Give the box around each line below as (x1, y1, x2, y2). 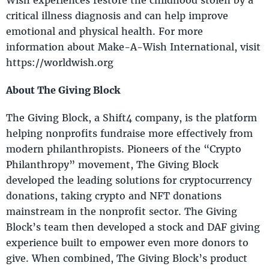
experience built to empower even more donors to (6, 235, 249, 249)
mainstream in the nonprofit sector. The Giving (6, 204, 237, 217)
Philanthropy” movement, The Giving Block (6, 157, 219, 171)
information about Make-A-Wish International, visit (6, 40, 261, 53)
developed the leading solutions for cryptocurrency (6, 173, 252, 186)
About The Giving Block (6, 83, 120, 96)
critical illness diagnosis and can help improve (6, 8, 228, 22)
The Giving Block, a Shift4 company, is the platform (6, 110, 257, 124)
